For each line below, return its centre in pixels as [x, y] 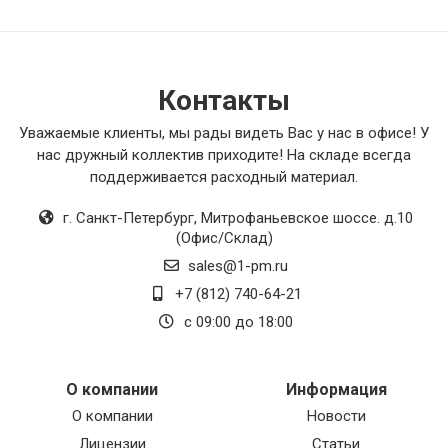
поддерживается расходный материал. [224, 177]
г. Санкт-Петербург [128, 218]
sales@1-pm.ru [238, 266]
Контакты [224, 101]
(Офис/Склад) [224, 238]
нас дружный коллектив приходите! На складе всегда [224, 155]
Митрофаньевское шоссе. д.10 [307, 218]
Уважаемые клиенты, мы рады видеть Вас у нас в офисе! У [224, 133]
